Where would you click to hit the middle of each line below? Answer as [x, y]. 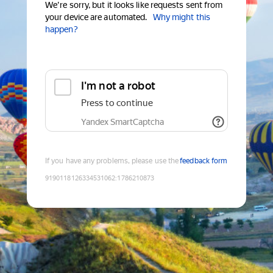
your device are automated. [96, 17]
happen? [62, 30]
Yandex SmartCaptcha [122, 122]
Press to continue [117, 103]
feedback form [204, 161]
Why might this [181, 17]
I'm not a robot [118, 86]
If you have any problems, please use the [112, 161]
